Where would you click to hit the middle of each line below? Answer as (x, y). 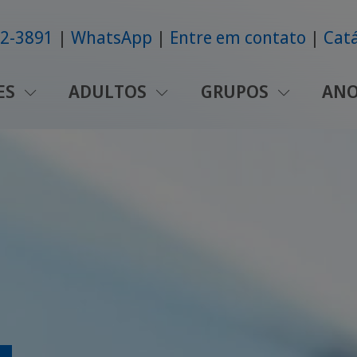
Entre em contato (238, 37)
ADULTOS (110, 91)
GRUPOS (236, 91)
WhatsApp (112, 37)
